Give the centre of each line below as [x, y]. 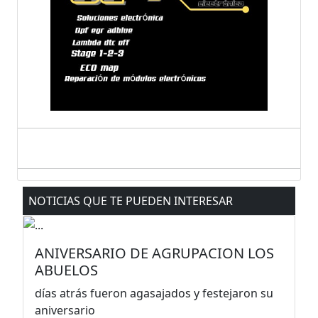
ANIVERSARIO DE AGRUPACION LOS [154, 253]
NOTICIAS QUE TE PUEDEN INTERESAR [131, 201]
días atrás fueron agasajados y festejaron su [154, 294]
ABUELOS [66, 270]
